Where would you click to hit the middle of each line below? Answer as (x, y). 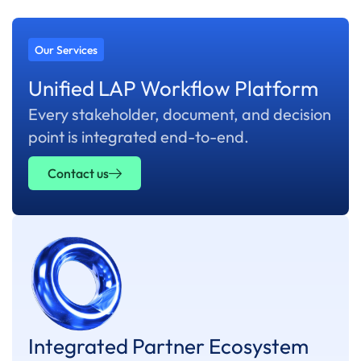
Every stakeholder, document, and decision (180, 114)
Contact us (78, 173)
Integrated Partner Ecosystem (168, 346)
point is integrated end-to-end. (139, 137)
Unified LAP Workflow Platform (173, 88)
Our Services (66, 50)
